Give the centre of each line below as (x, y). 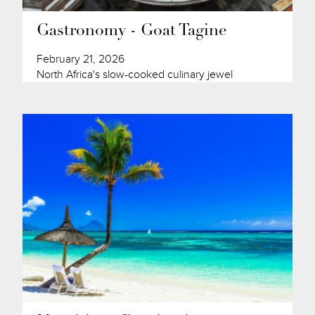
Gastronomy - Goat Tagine (132, 31)
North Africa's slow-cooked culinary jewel (135, 74)
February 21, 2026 (81, 59)
